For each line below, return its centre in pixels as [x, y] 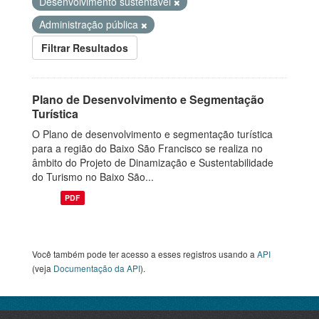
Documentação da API [97, 268]
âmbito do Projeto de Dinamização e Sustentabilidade [153, 162]
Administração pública [90, 24]
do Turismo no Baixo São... [93, 177]
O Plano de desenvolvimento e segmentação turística [152, 134]
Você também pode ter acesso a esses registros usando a [145, 254]
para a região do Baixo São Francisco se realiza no [147, 148]
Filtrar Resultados [85, 48]
